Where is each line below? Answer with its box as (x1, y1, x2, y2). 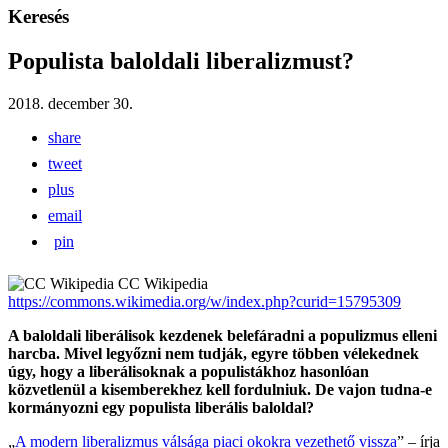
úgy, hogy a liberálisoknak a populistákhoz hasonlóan (8, 363, 369, 381)
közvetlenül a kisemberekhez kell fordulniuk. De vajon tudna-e (8, 381, 432, 399)
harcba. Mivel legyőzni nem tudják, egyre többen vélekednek (8, 345, 419, 363)
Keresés (8, 6, 69, 28)
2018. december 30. (8, 95, 133, 113)
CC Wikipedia (118, 275, 208, 293)
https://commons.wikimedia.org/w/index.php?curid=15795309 (8, 293, 401, 311)
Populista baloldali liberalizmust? (8, 48, 354, 75)
